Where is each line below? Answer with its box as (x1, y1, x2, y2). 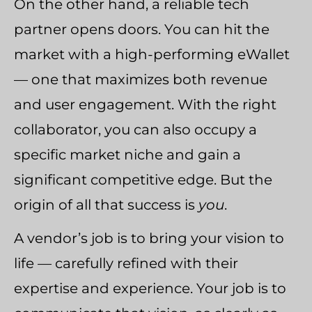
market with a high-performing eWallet (14, 46, 290, 63)
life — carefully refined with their (14, 255, 238, 272)
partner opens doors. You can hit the (14, 21, 270, 38)
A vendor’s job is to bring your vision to (14, 230, 284, 247)
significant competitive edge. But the (14, 171, 272, 188)
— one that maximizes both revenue (14, 71, 267, 88)
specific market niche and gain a (14, 146, 241, 163)
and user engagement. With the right (14, 96, 276, 113)
